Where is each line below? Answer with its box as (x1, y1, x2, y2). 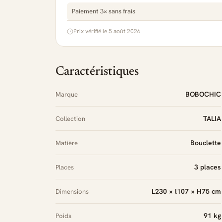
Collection (55, 114, 85, 123)
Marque (55, 90, 78, 99)
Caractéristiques (55, 66, 139, 78)
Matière (55, 139, 78, 147)
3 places (194, 163, 221, 171)
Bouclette (190, 138, 221, 147)
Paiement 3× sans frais (72, 7, 135, 15)
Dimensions (55, 187, 89, 196)
